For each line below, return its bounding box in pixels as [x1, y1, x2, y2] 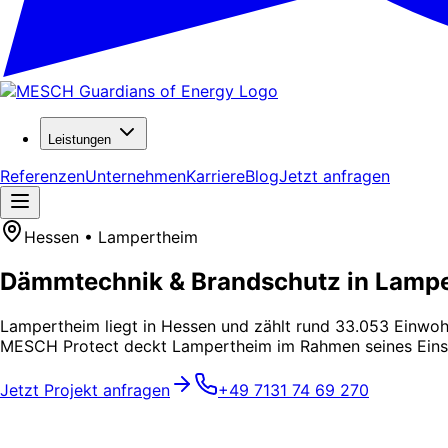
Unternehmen [85, 166, 186, 186]
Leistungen [48, 132, 115, 147]
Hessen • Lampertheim [24, 227, 198, 247]
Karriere [186, 166, 245, 186]
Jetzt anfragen [279, 166, 390, 186]
